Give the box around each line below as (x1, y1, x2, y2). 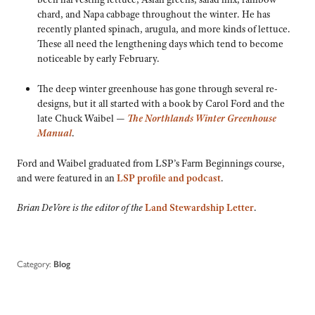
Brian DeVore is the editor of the (17, 201, 145, 214)
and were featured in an (17, 171, 117, 184)
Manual (37, 127, 72, 140)
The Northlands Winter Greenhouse (127, 112, 276, 125)
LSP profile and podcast (117, 171, 221, 184)
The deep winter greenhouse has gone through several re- (37, 82, 278, 96)
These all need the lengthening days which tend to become (37, 37, 283, 51)
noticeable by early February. (37, 52, 160, 65)
